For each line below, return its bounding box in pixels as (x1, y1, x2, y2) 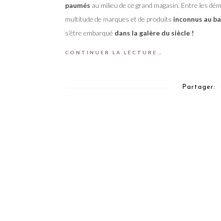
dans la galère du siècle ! (114, 28, 194, 37)
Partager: (182, 83, 216, 90)
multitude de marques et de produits (65, 14, 172, 23)
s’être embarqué (65, 28, 114, 37)
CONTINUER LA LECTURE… (65, 49, 163, 55)
